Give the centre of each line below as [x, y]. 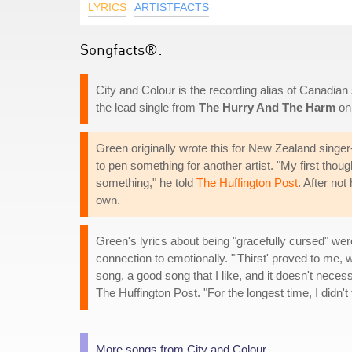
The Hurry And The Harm [267, 107]
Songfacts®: [121, 49]
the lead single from [147, 107]
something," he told [146, 183]
